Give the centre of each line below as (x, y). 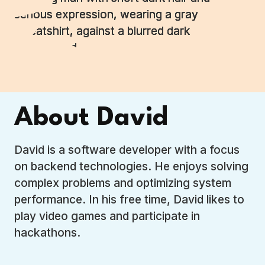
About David (91, 119)
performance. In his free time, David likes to (129, 200)
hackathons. (47, 233)
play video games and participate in (107, 216)
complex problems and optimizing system (122, 183)
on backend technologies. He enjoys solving (131, 167)
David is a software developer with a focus (127, 150)
